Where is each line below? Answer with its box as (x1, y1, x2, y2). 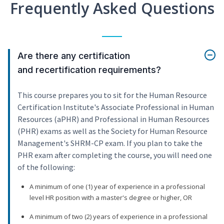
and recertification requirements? (17, 64, 161, 75)
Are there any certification (17, 50, 130, 61)
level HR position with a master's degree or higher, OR (29, 193, 192, 202)
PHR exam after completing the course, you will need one (17, 150, 212, 160)
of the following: (17, 162, 75, 172)
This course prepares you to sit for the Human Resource (17, 90, 207, 100)
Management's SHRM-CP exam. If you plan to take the (17, 138, 202, 148)
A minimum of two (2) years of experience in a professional (29, 212, 207, 221)
